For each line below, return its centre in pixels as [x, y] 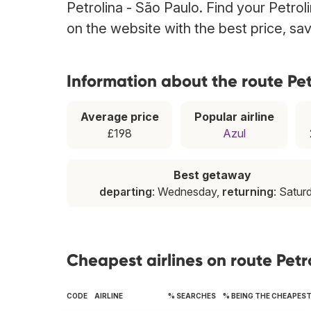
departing [126, 192]
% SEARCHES [192, 296]
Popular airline [234, 117]
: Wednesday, [187, 192]
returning [248, 192]
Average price [119, 117]
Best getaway [212, 175]
